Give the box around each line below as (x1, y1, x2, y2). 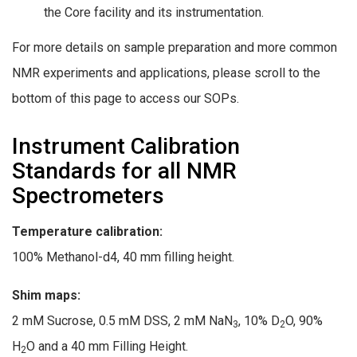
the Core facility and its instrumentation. (44, 5, 264, 21)
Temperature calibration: (12, 224, 163, 240)
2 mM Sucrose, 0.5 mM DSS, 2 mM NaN (12, 312, 233, 328)
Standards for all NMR (12, 158, 237, 185)
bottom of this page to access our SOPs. (12, 91, 239, 107)
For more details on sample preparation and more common (12, 40, 337, 56)
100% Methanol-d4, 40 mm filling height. (12, 249, 234, 265)
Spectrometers (12, 182, 164, 210)
